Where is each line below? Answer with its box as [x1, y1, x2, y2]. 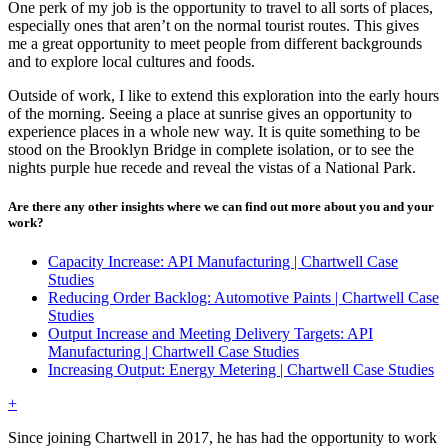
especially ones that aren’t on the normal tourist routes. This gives [8, 17, 419, 35]
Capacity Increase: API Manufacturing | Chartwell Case [48, 253, 398, 271]
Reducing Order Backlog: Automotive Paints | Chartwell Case [48, 289, 439, 307]
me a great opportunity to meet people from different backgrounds [8, 35, 422, 53]
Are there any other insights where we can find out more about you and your [8, 199, 434, 215]
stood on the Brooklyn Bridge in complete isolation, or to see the [8, 141, 414, 159]
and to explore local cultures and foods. [8, 53, 255, 71]
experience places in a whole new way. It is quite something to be [8, 123, 420, 141]
